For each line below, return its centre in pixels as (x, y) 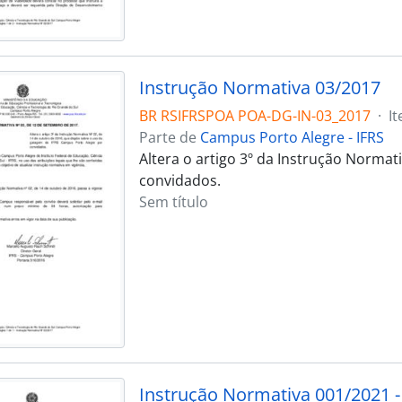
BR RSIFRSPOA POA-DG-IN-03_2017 (254, 115)
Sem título (173, 201)
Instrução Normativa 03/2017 (259, 87)
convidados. (179, 180)
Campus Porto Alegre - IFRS (292, 137)
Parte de (169, 137)
